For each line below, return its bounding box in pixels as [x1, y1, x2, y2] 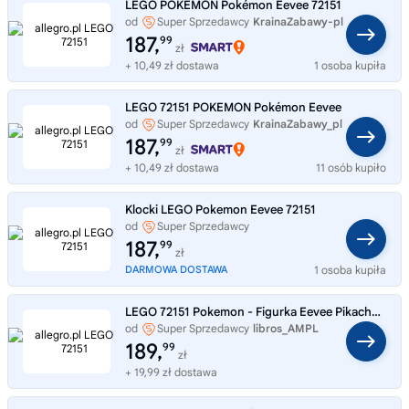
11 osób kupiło [316, 160, 386, 174]
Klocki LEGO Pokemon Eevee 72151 [125, 201, 316, 217]
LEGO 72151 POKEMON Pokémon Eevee [125, 99, 341, 115]
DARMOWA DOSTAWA [125, 262, 227, 276]
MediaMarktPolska [125, 235, 225, 249]
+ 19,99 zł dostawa [125, 364, 217, 379]
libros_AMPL [253, 320, 319, 335]
